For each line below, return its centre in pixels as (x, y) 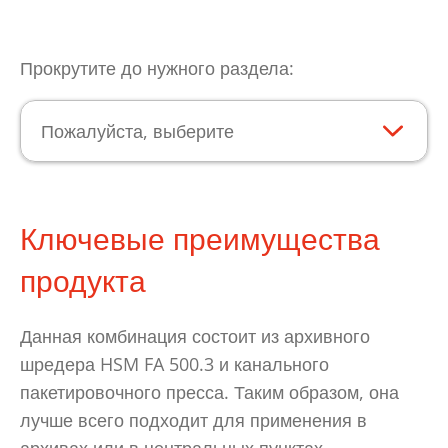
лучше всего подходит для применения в (193, 420)
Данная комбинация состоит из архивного (195, 336)
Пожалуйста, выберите (137, 131)
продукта (83, 281)
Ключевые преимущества (200, 239)
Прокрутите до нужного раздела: (157, 68)
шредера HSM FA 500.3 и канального (174, 364)
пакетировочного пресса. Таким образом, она (209, 392)
